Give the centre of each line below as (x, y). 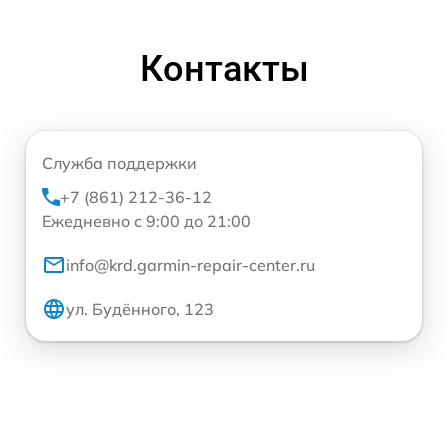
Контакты (224, 69)
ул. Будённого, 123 (140, 309)
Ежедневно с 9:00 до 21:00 (146, 221)
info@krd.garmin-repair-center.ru (190, 265)
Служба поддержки (119, 163)
